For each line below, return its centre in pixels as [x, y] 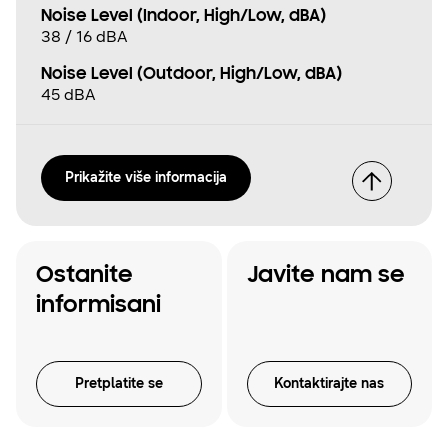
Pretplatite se [118, 384]
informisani [98, 306]
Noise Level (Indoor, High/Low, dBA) [183, 17]
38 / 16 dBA [84, 37]
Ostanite [84, 276]
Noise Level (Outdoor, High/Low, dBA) [191, 75]
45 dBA [68, 95]
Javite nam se [325, 276]
